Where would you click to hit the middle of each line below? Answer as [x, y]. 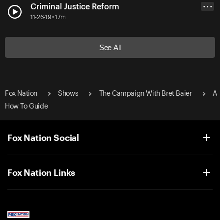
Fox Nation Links [41, 172]
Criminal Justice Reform [75, 7]
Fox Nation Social [43, 137]
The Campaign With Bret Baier [145, 94]
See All [110, 47]
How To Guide [27, 106]
